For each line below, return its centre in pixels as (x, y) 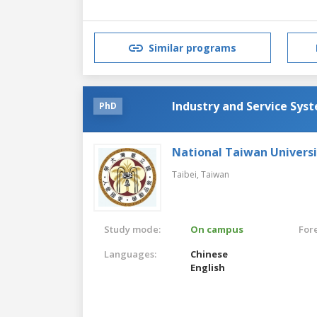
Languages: (130, 254)
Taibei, (186, 174)
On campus (217, 229)
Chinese (209, 254)
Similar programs (192, 48)
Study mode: (132, 229)
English (208, 267)
